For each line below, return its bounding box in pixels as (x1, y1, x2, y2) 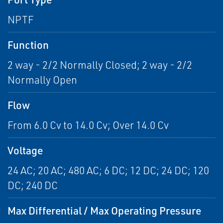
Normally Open (7, 73, 77, 87)
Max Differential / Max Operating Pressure (7, 204, 201, 218)
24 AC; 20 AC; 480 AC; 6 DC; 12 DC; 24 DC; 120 (7, 164, 209, 177)
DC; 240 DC (7, 179, 58, 192)
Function (7, 38, 49, 52)
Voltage (7, 143, 43, 157)
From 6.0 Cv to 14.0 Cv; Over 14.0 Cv (7, 118, 169, 132)
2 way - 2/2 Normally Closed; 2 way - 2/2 (7, 58, 192, 72)
